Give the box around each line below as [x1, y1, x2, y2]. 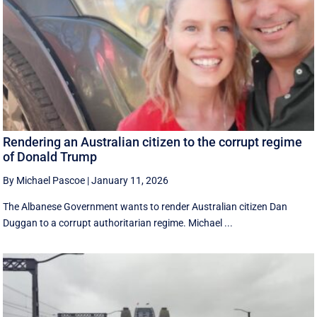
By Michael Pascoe [3, 174, 86, 186]
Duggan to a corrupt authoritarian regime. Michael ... [3, 217, 234, 229]
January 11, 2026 [91, 174, 169, 186]
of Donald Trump [3, 149, 98, 164]
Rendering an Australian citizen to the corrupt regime [3, 134, 303, 149]
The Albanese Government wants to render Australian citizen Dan [3, 200, 288, 212]
